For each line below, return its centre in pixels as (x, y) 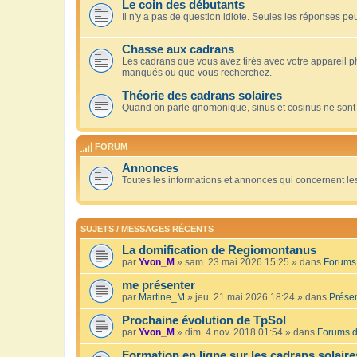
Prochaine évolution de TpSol (204, 321)
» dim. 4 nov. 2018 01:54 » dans (246, 333)
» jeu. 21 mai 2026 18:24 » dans (257, 298)
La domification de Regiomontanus (219, 251)
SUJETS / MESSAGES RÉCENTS (147, 229)
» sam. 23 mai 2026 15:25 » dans (249, 263)
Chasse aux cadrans (178, 49)
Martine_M (162, 298)
